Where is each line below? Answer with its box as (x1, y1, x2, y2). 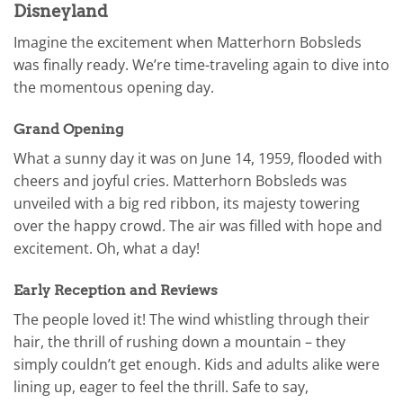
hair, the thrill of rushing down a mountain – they (13, 331, 345, 352)
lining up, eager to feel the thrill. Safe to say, (13, 376, 309, 397)
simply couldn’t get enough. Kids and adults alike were (13, 354, 380, 374)
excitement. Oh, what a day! (13, 237, 200, 258)
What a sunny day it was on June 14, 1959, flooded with (13, 148, 382, 168)
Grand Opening (13, 120, 123, 138)
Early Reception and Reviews (13, 281, 218, 299)
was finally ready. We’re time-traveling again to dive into (13, 54, 390, 75)
